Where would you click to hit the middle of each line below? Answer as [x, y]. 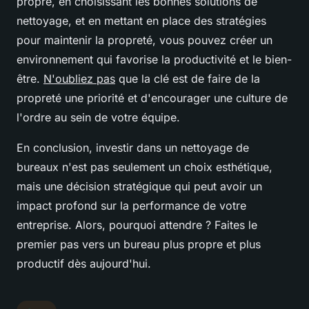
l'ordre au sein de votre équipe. [98, 117]
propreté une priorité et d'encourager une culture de [152, 98]
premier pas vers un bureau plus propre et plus [139, 244]
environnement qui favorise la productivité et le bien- [154, 59]
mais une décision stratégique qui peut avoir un [139, 186]
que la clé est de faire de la [188, 78]
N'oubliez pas [79, 78]
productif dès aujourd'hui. [84, 263]
